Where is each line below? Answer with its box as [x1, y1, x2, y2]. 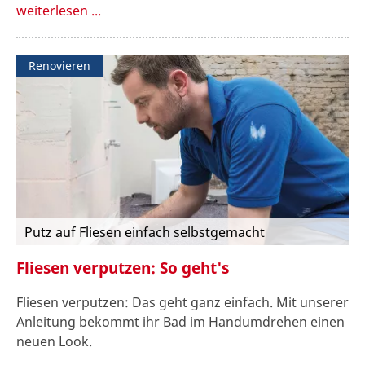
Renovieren [29, 57, 90, 73]
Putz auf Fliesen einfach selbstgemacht [24, 222, 265, 241]
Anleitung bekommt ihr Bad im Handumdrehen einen [16, 313, 345, 332]
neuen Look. [16, 332, 92, 351]
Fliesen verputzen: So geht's [16, 257, 229, 278]
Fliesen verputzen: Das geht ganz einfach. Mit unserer [16, 293, 349, 312]
